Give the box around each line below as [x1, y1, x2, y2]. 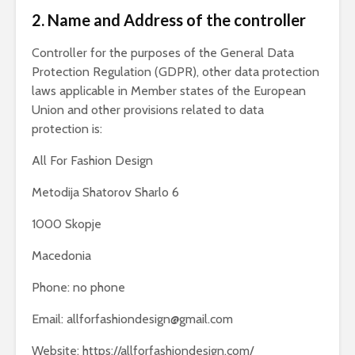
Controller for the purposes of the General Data [32, 45, 294, 60]
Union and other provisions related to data [32, 102, 264, 117]
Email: [32, 311, 67, 326]
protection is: [32, 121, 102, 136]
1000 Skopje [32, 216, 101, 231]
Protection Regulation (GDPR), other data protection [32, 64, 319, 79]
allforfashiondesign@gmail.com [67, 311, 233, 326]
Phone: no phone [32, 280, 125, 295]
